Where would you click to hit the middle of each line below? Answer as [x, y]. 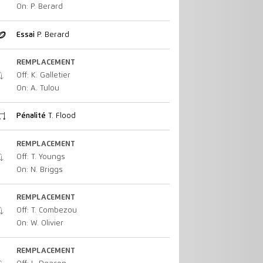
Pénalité [31, 116]
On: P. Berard [39, 7]
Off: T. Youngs [41, 157]
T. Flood [60, 116]
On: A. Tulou [38, 88]
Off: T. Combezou [46, 210]
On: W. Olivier [40, 223]
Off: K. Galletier [43, 75]
